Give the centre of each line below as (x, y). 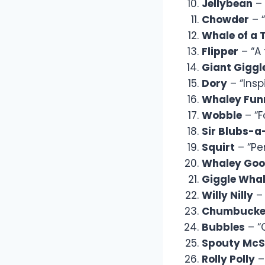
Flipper (220, 52)
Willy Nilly (227, 195)
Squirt (218, 148)
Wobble (222, 116)
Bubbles (223, 227)
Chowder (225, 20)
